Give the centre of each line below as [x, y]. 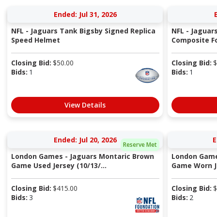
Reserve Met [140, 144]
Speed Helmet [35, 40]
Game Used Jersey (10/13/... [59, 166]
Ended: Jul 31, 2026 [85, 15]
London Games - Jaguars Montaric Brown [82, 156]
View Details [85, 105]
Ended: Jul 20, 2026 [85, 140]
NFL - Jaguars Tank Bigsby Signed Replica [83, 31]
